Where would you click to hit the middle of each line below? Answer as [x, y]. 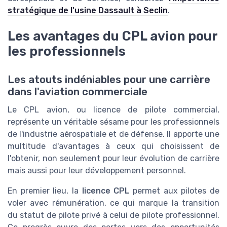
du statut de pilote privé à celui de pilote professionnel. [113, 215]
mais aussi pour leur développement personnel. [97, 170]
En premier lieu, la [45, 191]
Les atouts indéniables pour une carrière [109, 79]
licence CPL [106, 191]
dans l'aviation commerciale [78, 91]
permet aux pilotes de [175, 191]
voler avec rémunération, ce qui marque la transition [113, 203]
